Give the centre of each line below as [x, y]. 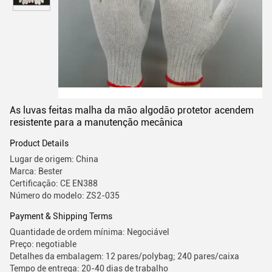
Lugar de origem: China [54, 159]
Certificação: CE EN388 [54, 183]
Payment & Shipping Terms [61, 216]
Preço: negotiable [43, 244]
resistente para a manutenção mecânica [96, 122]
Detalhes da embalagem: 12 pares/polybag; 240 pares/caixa [124, 256]
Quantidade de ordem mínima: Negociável [90, 232]
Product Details [39, 143]
